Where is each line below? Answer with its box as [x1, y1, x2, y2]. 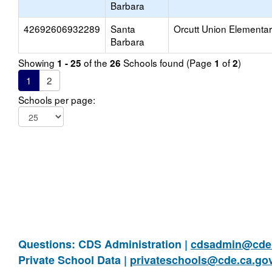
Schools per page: [18, 93, 95, 106]
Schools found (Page [121, 56, 214, 69]
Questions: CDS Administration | [18, 236, 191, 252]
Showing [18, 56, 57, 69]
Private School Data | [18, 252, 130, 268]
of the [81, 56, 110, 69]
